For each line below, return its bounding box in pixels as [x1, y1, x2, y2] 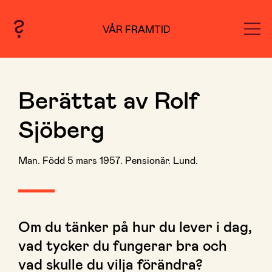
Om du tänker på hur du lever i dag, [18, 217, 252, 235]
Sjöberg [18, 114, 104, 143]
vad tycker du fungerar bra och [18, 236, 227, 254]
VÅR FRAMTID [102, 22, 171, 35]
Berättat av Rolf [18, 84, 199, 114]
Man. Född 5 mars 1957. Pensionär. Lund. [18, 154, 198, 166]
